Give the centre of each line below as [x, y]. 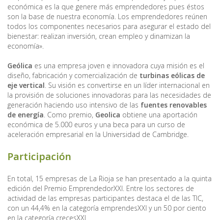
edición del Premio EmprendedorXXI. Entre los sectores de [101, 188]
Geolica [108, 114]
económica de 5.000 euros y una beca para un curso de [96, 124]
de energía [26, 114]
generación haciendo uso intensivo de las [74, 105]
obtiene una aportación [159, 114]
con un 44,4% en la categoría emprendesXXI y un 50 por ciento [107, 208]
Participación [39, 156]
